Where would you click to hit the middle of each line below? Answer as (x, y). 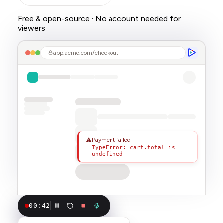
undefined (107, 154)
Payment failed (111, 140)
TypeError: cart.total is (133, 147)
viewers (32, 28)
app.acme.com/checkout (86, 53)
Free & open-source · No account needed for (99, 18)
